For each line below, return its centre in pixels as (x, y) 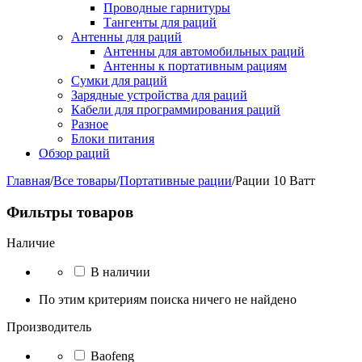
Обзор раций (74, 153)
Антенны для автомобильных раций (204, 51)
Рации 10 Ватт (275, 181)
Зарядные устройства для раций (159, 95)
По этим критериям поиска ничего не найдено (168, 300)
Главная (28, 181)
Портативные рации (176, 181)
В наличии (120, 272)
